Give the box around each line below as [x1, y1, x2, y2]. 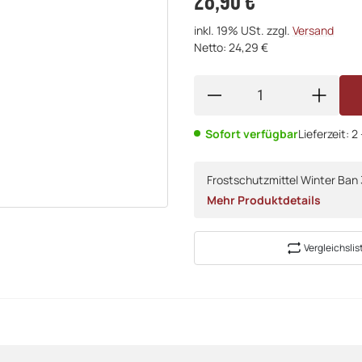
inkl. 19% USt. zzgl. [194, 22, 293, 38]
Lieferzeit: [298, 125, 351, 141]
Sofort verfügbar [205, 125, 298, 141]
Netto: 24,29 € [194, 39, 268, 55]
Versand [293, 22, 334, 38]
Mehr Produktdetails [207, 192, 321, 208]
